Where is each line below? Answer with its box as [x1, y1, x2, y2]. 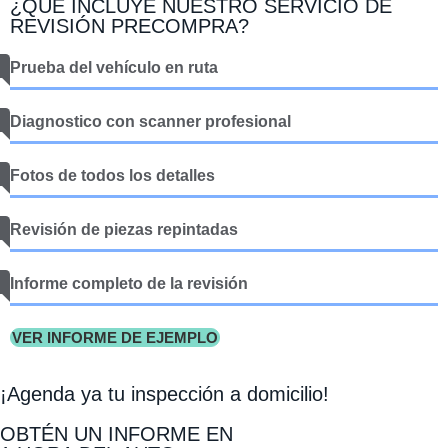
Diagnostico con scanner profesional [10, 112, 291, 130]
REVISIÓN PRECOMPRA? [10, 14, 249, 37]
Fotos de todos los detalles [10, 166, 215, 184]
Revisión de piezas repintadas [10, 220, 238, 238]
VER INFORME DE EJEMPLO [12, 328, 218, 346]
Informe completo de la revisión [10, 274, 248, 292]
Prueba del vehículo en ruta [10, 58, 218, 76]
